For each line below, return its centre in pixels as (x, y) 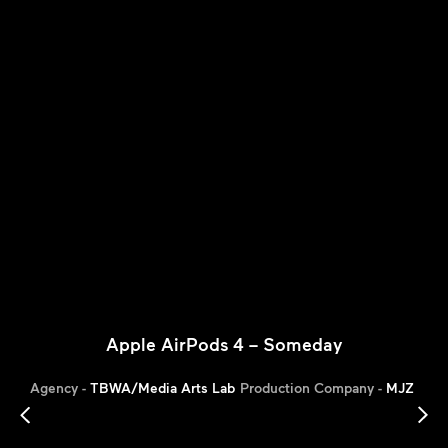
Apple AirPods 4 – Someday (224, 344)
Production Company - (312, 387)
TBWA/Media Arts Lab (162, 387)
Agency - (59, 387)
